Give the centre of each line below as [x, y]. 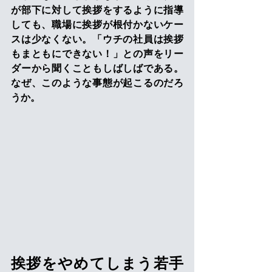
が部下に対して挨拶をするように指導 [97, 10]
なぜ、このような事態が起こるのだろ [97, 83]
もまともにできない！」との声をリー [97, 54]
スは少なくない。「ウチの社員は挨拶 [97, 39]
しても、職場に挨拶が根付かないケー [97, 25]
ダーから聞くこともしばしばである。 [97, 68]
